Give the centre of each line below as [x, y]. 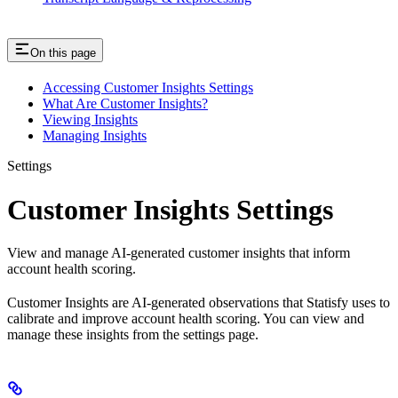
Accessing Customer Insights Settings [148, 88]
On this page [63, 53]
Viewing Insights [90, 120]
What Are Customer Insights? [125, 104]
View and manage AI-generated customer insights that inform [179, 253]
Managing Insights [95, 136]
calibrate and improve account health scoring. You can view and [186, 319]
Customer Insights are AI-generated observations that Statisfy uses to [199, 303]
